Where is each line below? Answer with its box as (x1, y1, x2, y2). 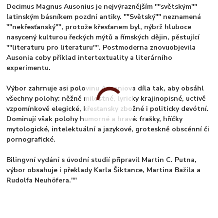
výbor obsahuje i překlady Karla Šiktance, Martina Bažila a (6, 165, 201, 175)
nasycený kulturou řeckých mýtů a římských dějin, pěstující (6, 33, 200, 42)
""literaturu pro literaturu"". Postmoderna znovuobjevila (6, 43, 196, 53)
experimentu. (6, 63, 51, 73)
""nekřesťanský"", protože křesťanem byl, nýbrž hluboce (6, 22, 192, 32)
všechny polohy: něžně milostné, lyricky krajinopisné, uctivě (6, 94, 206, 104)
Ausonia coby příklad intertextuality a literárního (6, 53, 173, 63)
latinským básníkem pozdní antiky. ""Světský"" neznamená (6, 12, 201, 22)
